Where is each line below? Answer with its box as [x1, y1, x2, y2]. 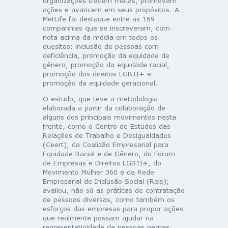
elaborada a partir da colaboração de [43, 103, 165, 112]
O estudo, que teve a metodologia [43, 94, 158, 103]
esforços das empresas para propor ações [43, 204, 183, 213]
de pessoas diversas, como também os [43, 195, 175, 204]
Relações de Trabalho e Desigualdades [43, 131, 171, 139]
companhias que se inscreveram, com [43, 23, 170, 32]
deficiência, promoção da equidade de [43, 51, 169, 60]
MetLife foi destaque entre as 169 [43, 14, 155, 23]
